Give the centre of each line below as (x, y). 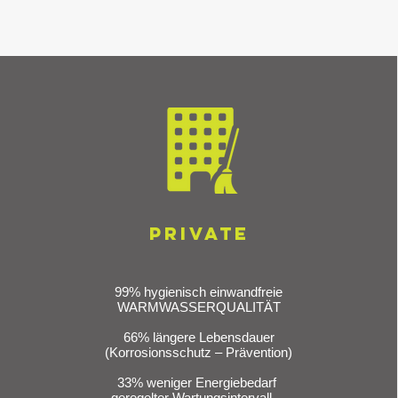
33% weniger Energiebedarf (199, 382)
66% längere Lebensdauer (199, 337)
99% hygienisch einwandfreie (199, 292)
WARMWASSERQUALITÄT (199, 307)
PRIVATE (200, 233)
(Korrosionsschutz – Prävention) (199, 352)
